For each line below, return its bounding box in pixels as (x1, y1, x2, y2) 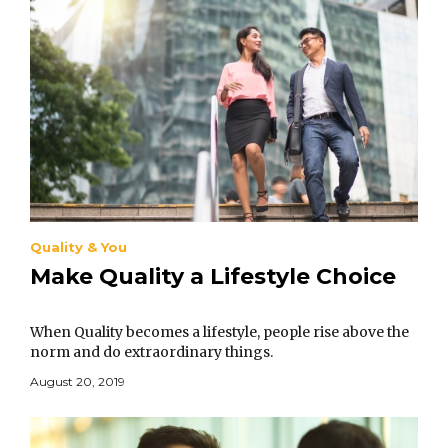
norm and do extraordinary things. (30, 343, 273, 362)
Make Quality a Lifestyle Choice (30, 263, 396, 291)
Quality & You (30, 239, 127, 256)
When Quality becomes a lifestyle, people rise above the (30, 323, 409, 342)
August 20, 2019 (30, 374, 125, 390)
